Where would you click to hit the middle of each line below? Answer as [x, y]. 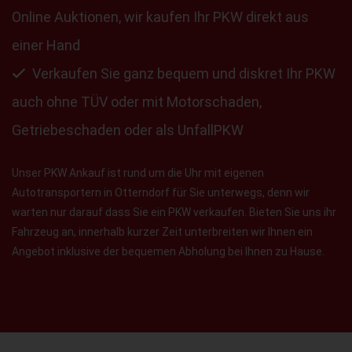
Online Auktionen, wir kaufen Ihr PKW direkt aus [160, 16]
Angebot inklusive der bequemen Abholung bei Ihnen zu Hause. [168, 251]
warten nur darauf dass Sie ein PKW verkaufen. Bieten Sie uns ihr [174, 212]
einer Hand [46, 45]
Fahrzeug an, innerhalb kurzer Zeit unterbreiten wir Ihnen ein [162, 231]
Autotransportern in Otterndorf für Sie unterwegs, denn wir [161, 192]
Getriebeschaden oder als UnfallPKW [128, 130]
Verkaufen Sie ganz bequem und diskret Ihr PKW [184, 73]
